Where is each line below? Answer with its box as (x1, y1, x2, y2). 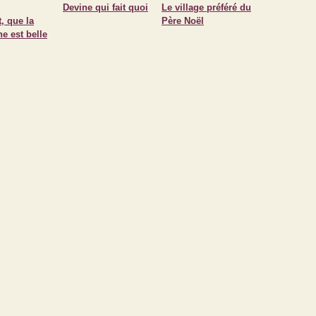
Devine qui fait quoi (63, 2, 148, 13)
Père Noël (162, 16, 204, 26)
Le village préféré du (162, 2, 251, 13)
